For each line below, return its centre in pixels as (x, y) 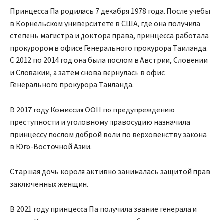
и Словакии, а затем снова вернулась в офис (87, 72)
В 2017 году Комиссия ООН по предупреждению (92, 110)
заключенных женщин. (49, 184)
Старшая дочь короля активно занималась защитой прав (110, 172)
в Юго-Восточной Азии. (51, 147)
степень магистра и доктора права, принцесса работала (109, 36)
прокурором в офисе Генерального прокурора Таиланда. (109, 48)
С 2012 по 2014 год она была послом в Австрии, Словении (109, 60)
